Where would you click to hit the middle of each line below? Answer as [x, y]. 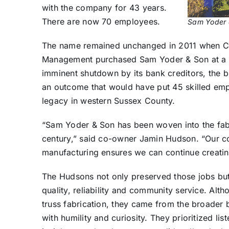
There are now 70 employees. [101, 21]
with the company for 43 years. [104, 7]
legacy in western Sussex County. [108, 100]
